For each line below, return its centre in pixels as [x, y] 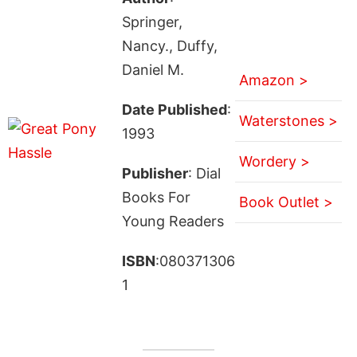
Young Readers [173, 221]
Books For [156, 197]
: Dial [204, 173]
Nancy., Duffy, [169, 45]
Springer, [152, 22]
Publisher [155, 173]
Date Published [174, 109]
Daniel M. [153, 69]
